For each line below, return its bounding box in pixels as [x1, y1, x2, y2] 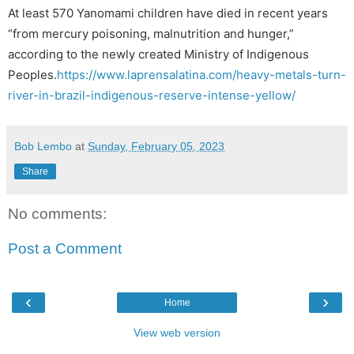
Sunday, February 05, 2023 [88, 139, 224, 153]
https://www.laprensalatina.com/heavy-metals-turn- [57, 66, 346, 82]
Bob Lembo [14, 139, 72, 153]
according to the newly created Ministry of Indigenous [8, 46, 309, 62]
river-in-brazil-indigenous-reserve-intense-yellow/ [8, 87, 296, 103]
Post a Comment [8, 239, 122, 257]
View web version [134, 326, 220, 339]
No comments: [8, 205, 107, 222]
